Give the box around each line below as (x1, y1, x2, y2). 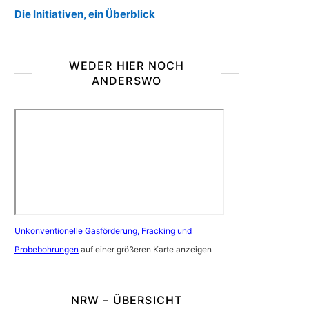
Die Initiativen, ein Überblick (14, 8, 155, 21)
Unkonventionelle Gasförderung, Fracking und (14, 226, 192, 236)
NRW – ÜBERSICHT (70, 293, 183, 307)
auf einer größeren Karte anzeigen (79, 244, 212, 255)
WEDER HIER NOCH (68, 59, 185, 72)
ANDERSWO (91, 74, 162, 88)
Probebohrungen (14, 244, 79, 255)
